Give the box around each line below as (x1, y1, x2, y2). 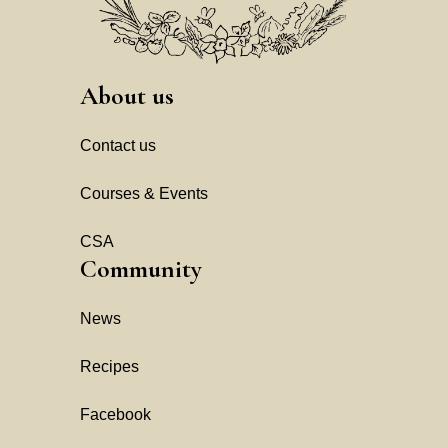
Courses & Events (80, 185, 208, 202)
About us (80, 80, 174, 111)
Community (80, 253, 202, 284)
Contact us (80, 137, 156, 154)
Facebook (80, 406, 151, 423)
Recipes (80, 358, 139, 375)
